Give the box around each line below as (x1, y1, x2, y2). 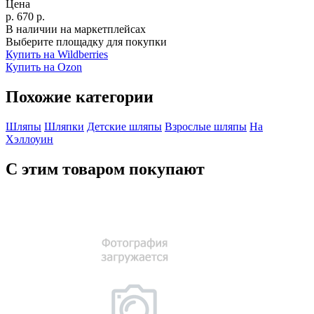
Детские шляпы (87, 120, 162, 132)
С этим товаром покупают (6, 159, 205, 178)
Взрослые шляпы (165, 120, 247, 132)
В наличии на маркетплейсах (6, 22, 146, 35)
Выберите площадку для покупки (6, 35, 167, 48)
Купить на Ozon (6, 60, 82, 73)
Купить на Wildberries (6, 48, 108, 60)
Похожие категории (6, 87, 153, 106)
